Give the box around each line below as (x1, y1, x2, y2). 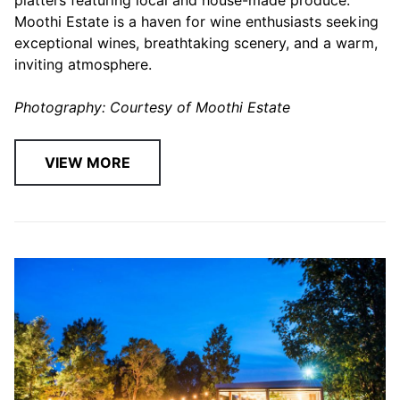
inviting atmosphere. (14, 54, 153, 73)
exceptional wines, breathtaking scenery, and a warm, (14, 33, 378, 52)
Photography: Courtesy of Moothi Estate (14, 97, 291, 116)
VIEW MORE (45, 153, 131, 171)
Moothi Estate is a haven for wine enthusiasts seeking (14, 12, 379, 30)
